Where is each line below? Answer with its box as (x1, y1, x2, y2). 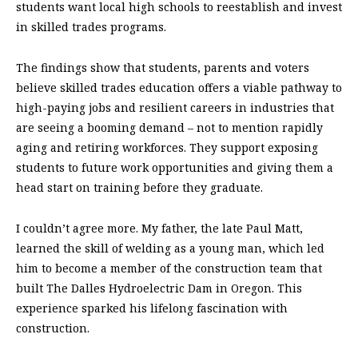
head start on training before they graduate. (16, 180, 263, 196)
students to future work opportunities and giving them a (16, 160, 333, 176)
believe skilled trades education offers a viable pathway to (16, 80, 342, 96)
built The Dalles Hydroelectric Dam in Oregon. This (16, 280, 302, 296)
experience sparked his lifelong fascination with (16, 300, 288, 316)
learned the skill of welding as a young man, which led (16, 241, 324, 257)
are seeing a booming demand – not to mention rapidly (16, 120, 323, 136)
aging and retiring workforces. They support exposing (16, 140, 318, 156)
